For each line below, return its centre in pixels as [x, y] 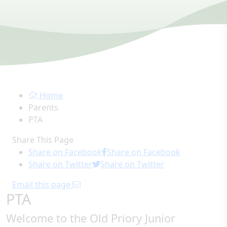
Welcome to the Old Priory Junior [91, 218]
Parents [43, 107]
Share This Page [43, 140]
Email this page [41, 184]
